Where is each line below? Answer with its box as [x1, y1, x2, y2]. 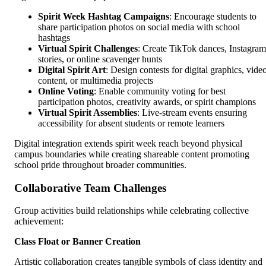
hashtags [38, 32, 70, 43]
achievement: [14, 216, 64, 227]
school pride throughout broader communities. [14, 159, 186, 170]
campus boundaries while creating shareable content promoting [14, 148, 249, 159]
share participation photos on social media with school [38, 21, 240, 32]
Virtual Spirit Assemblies [38, 107, 137, 118]
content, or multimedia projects [38, 75, 153, 85]
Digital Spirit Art [38, 64, 106, 75]
